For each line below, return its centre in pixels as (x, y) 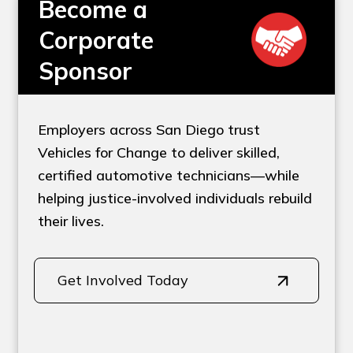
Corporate (97, 40)
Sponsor (86, 71)
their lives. (71, 221)
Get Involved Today (123, 280)
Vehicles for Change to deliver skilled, (159, 152)
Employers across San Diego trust (149, 129)
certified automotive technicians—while (169, 175)
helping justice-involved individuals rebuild (175, 198)
